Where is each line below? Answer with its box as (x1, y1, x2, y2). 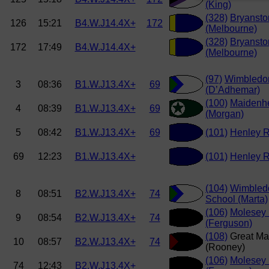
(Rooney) (205, 242, 245, 253)
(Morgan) (205, 109, 244, 119)
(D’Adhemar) (205, 85, 260, 95)
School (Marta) (205, 194, 268, 205)
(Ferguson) (205, 218, 252, 229)
